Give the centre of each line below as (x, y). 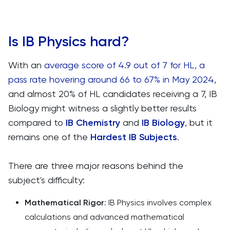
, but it (199, 122)
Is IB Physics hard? (69, 41)
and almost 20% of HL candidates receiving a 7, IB (113, 94)
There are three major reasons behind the (96, 166)
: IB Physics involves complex (158, 203)
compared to (37, 122)
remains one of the (49, 137)
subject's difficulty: (46, 180)
